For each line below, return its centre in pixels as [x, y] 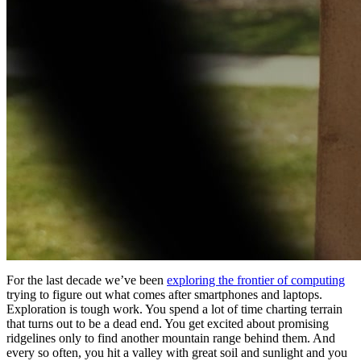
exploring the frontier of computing [256, 280]
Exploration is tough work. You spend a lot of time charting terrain [174, 309]
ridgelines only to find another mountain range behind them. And [171, 338]
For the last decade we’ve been [87, 280]
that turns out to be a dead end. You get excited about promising [168, 323]
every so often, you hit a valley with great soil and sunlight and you [177, 352]
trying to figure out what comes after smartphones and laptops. [164, 294]
